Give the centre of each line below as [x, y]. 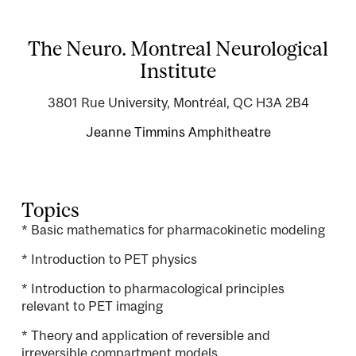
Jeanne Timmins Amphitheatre [178, 132]
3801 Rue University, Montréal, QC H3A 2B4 [178, 103]
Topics [50, 210]
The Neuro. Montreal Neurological [178, 48]
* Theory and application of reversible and [146, 336]
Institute [178, 71]
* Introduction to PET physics [109, 259]
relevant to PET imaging [92, 306]
